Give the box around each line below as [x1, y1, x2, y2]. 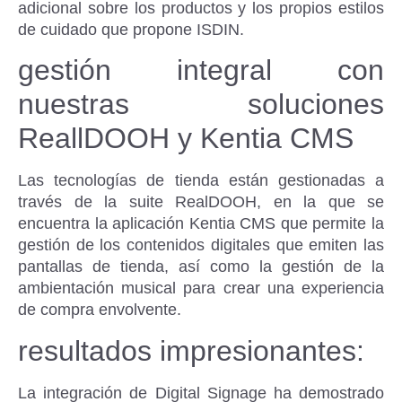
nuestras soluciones [18, 88, 384, 121]
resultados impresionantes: [18, 334, 364, 367]
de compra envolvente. [18, 301, 181, 319]
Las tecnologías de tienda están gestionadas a [18, 171, 384, 190]
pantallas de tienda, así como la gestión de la [18, 258, 384, 276]
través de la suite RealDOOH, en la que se [18, 193, 384, 212]
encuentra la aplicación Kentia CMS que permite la [18, 214, 384, 233]
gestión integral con [18, 54, 384, 87]
